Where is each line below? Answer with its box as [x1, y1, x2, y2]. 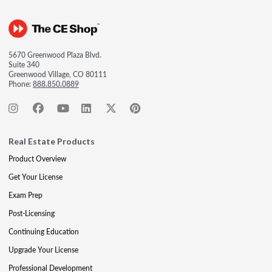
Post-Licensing [8, 208, 55, 219]
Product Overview [8, 153, 66, 164]
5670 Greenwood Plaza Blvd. [8, 49, 101, 60]
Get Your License [8, 171, 63, 182]
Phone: [8, 78, 33, 89]
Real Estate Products [8, 135, 95, 146]
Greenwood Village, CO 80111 [8, 69, 107, 80]
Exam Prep [8, 189, 42, 200]
